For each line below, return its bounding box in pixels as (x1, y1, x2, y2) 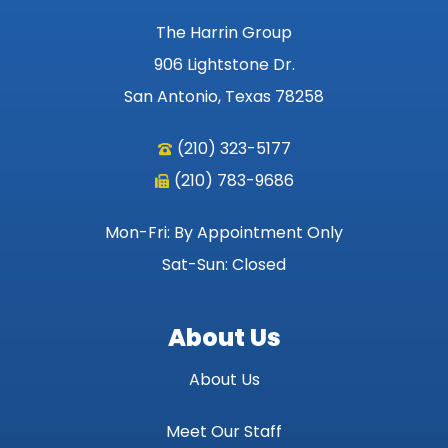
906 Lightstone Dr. (153, 52, 295, 76)
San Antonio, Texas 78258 (124, 84, 324, 108)
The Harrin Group (156, 20, 292, 44)
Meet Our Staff (166, 419, 282, 443)
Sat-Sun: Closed (162, 252, 286, 276)
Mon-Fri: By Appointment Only (105, 220, 343, 244)
